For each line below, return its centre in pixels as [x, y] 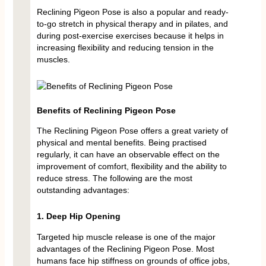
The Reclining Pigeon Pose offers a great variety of [132, 130]
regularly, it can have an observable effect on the [128, 154]
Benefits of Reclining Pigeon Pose [106, 110]
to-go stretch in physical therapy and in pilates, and [132, 24]
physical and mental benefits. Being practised [121, 142]
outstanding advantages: [83, 190]
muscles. [53, 60]
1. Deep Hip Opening [78, 216]
